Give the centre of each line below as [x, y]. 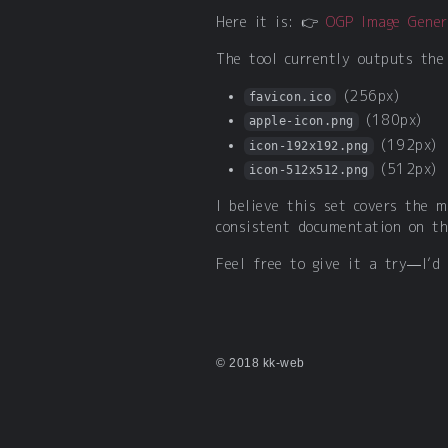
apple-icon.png [301, 121]
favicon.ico [290, 96]
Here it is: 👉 [271, 21]
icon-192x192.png [308, 145]
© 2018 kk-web [260, 363]
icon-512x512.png [308, 170]
